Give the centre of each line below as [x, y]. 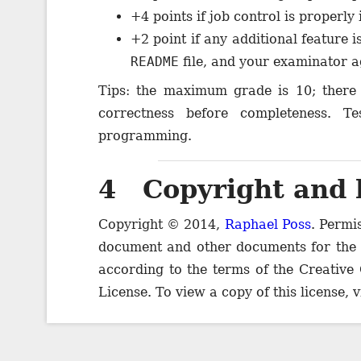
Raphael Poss [268, 225]
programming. [145, 135]
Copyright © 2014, [162, 225]
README [155, 61]
